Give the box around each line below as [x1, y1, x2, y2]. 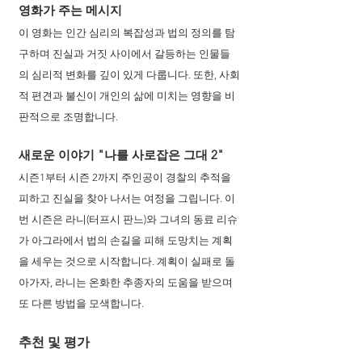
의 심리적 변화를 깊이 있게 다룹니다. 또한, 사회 [19, 69, 240, 81]
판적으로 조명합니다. [19, 111, 118, 123]
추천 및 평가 [19, 335, 90, 350]
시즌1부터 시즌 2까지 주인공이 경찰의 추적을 [19, 171, 234, 183]
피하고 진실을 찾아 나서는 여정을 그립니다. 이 [19, 192, 235, 204]
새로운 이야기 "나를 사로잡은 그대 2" [19, 147, 227, 162]
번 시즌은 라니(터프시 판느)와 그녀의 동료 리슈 [19, 213, 238, 225]
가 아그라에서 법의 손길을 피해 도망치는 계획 [19, 234, 233, 246]
